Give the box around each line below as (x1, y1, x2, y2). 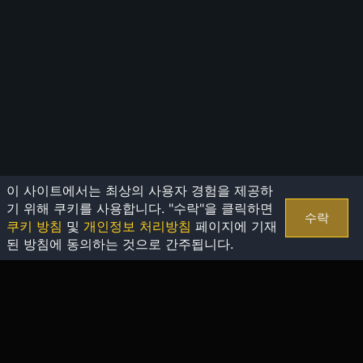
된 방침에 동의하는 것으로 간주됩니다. (6, 236, 233, 252)
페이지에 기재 (191, 218, 277, 234)
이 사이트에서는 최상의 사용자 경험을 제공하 (6, 182, 273, 199)
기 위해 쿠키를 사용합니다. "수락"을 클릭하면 (6, 200, 273, 216)
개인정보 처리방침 (83, 218, 191, 234)
